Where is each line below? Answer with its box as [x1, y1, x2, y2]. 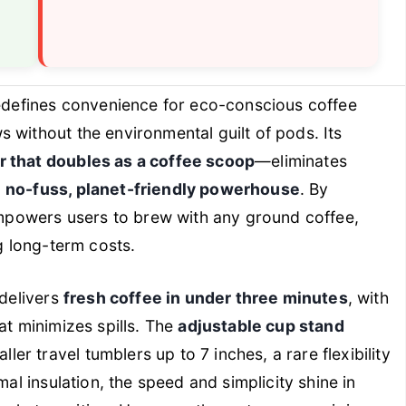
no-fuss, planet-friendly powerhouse [5, 179, 300, 199]
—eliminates [255, 151, 347, 171]
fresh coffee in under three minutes [63, 287, 348, 307]
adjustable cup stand [178, 315, 344, 335]
